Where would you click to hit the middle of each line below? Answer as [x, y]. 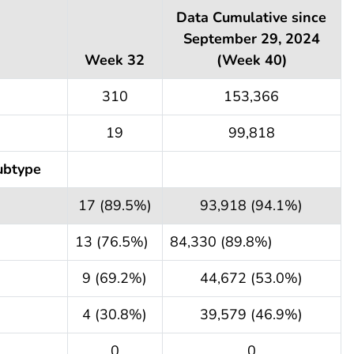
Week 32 [115, 60]
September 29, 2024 [251, 38]
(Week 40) [251, 60]
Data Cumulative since [252, 17]
